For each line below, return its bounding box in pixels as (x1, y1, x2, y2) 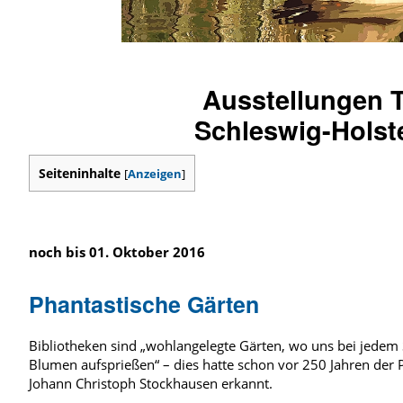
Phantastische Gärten (29, 287, 259, 320)
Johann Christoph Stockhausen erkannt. (29, 373, 273, 392)
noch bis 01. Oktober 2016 (29, 242, 205, 261)
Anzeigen (128, 165, 182, 182)
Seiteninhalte (39, 164, 121, 182)
